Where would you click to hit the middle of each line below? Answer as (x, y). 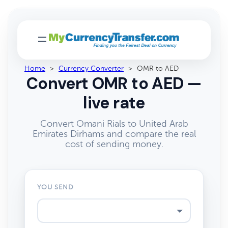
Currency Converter (91, 68)
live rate (114, 103)
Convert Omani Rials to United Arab (114, 124)
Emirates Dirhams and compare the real (114, 134)
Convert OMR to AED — (114, 83)
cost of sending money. (114, 144)
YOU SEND (56, 187)
